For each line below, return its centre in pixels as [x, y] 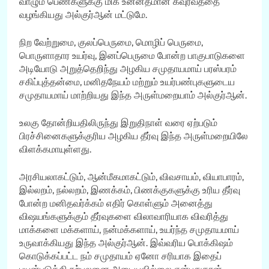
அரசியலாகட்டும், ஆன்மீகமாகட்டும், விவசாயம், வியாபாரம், [131, 177]
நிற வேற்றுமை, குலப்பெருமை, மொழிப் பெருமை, [111, 42]
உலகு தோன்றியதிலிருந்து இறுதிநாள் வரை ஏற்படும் [118, 122]
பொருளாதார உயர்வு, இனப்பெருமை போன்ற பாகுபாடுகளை [132, 55]
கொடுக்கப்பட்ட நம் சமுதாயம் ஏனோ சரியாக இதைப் [120, 256]
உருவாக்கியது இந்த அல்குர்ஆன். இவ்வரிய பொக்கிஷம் [126, 243]
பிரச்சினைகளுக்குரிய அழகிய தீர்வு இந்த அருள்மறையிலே [134, 136]
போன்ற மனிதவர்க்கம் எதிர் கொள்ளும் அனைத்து [116, 203]
